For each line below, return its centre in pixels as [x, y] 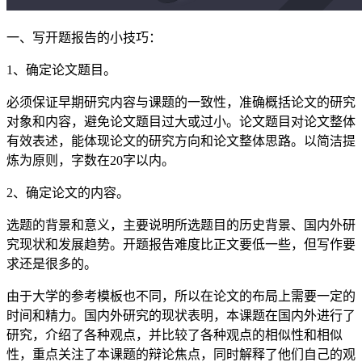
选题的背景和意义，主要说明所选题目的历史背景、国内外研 [181, 225]
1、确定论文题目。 [61, 69]
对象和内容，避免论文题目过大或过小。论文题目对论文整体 [181, 121]
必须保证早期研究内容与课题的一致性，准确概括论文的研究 [181, 102]
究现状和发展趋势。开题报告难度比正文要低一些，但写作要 [181, 244]
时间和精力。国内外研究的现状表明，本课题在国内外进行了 [181, 315]
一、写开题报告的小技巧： [84, 37]
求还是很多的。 [52, 263]
